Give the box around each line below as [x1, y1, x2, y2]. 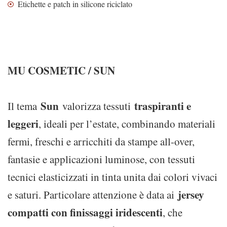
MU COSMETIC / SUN [8, 63, 115, 78]
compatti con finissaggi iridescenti [8, 205, 163, 220]
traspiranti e [134, 98, 191, 113]
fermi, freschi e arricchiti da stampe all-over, [8, 134, 195, 148]
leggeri [8, 116, 39, 131]
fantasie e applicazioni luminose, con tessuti [8, 152, 195, 166]
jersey [178, 187, 204, 202]
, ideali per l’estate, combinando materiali [39, 117, 215, 131]
